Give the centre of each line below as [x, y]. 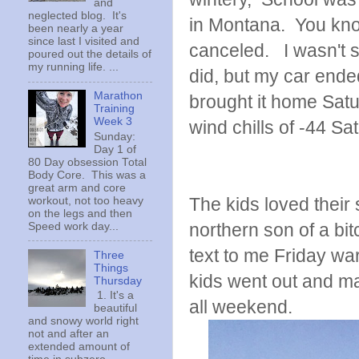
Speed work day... [73, 226]
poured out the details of [90, 54]
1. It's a [114, 296]
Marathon [119, 96]
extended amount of [79, 347]
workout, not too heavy [86, 200]
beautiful [116, 309]
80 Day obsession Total [87, 162]
